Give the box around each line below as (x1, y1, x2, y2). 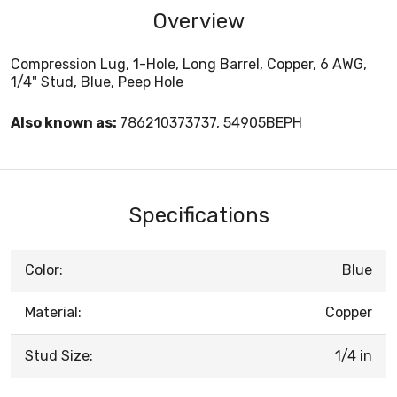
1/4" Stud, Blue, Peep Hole (11, 73, 183, 90)
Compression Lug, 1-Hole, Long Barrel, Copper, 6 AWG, (11, 55, 367, 73)
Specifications (128, 202, 269, 228)
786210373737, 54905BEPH (120, 113, 302, 131)
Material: (25, 303, 82, 321)
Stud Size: (25, 346, 93, 364)
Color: (25, 261, 63, 278)
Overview (152, 8, 245, 34)
